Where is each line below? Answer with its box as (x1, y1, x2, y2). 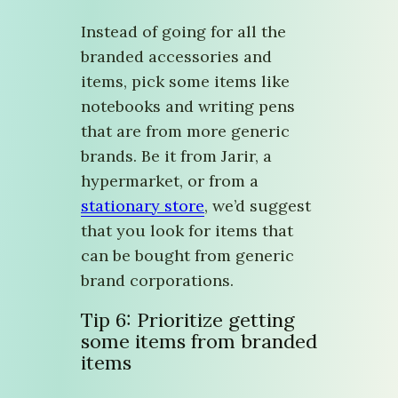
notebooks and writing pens (81, 95, 295, 116)
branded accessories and (81, 45, 272, 67)
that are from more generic (81, 120, 290, 141)
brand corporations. (81, 269, 234, 291)
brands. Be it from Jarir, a (81, 145, 272, 166)
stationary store (81, 195, 204, 216)
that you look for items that (81, 219, 293, 241)
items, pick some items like (81, 70, 290, 92)
